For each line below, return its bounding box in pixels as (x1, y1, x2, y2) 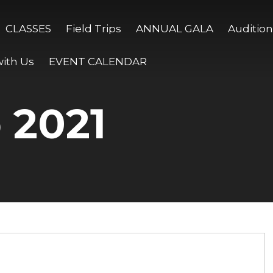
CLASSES (5, 23, 51, 35)
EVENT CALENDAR (49, 55, 147, 68)
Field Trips (66, 23, 121, 35)
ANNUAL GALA (136, 23, 213, 35)
